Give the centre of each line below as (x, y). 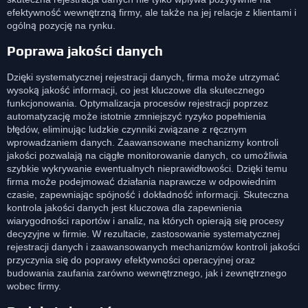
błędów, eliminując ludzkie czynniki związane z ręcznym (127, 129)
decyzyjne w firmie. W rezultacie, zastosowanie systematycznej (143, 233)
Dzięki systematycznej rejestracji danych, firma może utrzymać (143, 77)
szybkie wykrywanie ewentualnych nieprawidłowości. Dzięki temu (147, 168)
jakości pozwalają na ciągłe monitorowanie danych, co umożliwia (147, 155)
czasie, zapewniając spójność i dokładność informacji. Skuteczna (148, 194)
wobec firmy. (34, 286)
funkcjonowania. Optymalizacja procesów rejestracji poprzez (137, 103)
